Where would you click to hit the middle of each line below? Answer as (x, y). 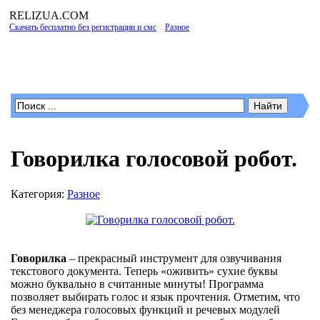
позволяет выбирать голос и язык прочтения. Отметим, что (155, 296)
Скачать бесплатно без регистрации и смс (83, 27)
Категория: (39, 194)
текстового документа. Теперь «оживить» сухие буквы (144, 271)
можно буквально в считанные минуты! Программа (137, 284)
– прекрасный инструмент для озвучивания (174, 258)
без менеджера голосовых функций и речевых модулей (145, 309)
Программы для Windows (142, 61)
